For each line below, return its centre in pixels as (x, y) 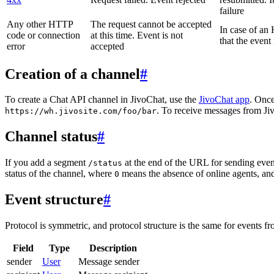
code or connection (43, 35)
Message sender (109, 262)
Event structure (54, 200)
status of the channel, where (60, 174)
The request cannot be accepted (151, 24)
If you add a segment (46, 163)
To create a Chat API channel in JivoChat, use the (102, 100)
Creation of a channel (72, 74)
